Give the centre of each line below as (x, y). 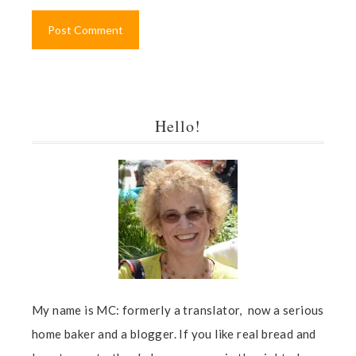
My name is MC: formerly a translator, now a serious (178, 310)
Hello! (178, 126)
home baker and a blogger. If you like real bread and (174, 334)
